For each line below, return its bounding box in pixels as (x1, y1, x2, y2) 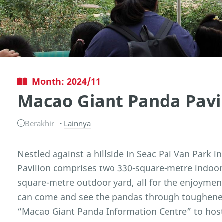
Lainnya (63, 118, 91, 128)
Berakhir (25, 118, 55, 128)
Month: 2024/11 (31, 75, 101, 87)
